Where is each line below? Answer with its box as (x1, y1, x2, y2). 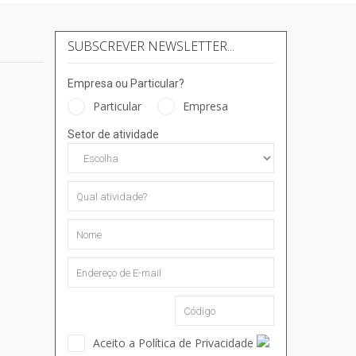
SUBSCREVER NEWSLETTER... (67, 37, 234, 56)
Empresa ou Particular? (67, 77, 184, 91)
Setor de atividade (67, 128, 159, 141)
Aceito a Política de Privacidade (92, 335, 257, 351)
